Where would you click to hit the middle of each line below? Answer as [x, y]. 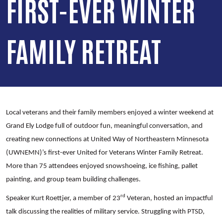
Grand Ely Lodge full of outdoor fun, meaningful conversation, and [104, 126]
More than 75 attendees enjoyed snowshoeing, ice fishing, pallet [102, 166]
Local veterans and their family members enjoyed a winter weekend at [110, 112]
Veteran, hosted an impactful [169, 198]
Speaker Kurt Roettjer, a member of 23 [63, 198]
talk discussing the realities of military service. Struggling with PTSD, [105, 212]
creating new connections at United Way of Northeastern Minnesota [107, 139]
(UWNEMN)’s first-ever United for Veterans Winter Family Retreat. [105, 153]
